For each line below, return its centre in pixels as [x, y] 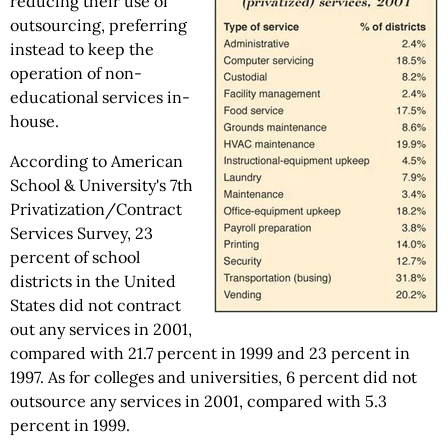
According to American [96, 161]
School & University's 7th [101, 185]
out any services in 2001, [101, 329]
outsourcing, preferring [98, 25]
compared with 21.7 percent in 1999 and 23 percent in [210, 353]
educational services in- [100, 97]
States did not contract [95, 305]
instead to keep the [82, 49]
